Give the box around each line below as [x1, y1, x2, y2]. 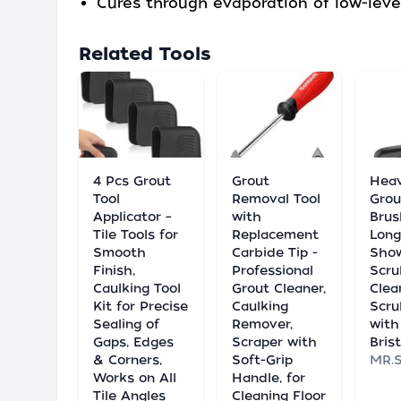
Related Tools [79, 43, 211, 64]
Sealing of [93, 317, 159, 331]
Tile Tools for [93, 227, 178, 242]
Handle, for [231, 371, 305, 385]
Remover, [231, 317, 293, 331]
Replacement [231, 227, 319, 242]
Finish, [93, 263, 135, 277]
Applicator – [93, 209, 172, 224]
